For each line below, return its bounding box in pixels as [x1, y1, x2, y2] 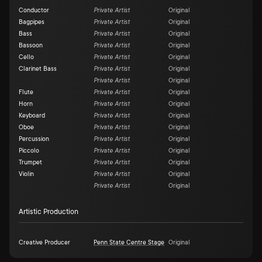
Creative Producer [19, 239, 70, 246]
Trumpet [19, 159, 42, 166]
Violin [19, 171, 34, 178]
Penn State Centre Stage [94, 239, 164, 246]
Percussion [19, 136, 49, 143]
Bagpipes [19, 19, 44, 26]
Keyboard [19, 112, 45, 119]
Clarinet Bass [19, 65, 57, 73]
